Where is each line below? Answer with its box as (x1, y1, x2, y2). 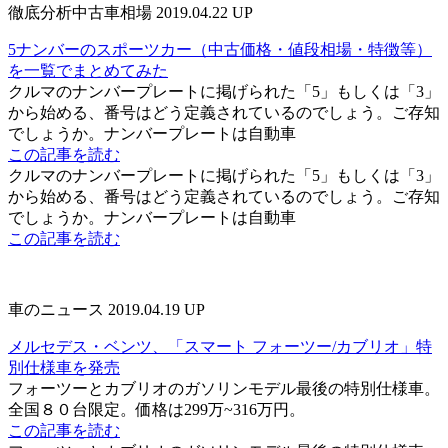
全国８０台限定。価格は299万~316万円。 (8, 400, 305, 418)
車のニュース (8, 300, 108, 318)
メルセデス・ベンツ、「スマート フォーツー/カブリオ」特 (8, 337, 432, 355)
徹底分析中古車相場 (8, 3, 156, 21)
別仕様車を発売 (8, 358, 120, 376)
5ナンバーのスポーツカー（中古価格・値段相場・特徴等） (8, 40, 432, 58)
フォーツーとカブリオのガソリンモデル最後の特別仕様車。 (8, 379, 440, 397)
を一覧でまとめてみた (8, 61, 168, 79)
